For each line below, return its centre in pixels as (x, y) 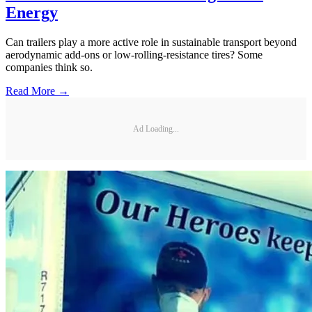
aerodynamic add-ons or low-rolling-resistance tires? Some (134, 55)
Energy (32, 13)
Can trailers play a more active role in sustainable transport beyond (151, 42)
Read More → (37, 91)
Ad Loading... (156, 128)
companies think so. (49, 68)
